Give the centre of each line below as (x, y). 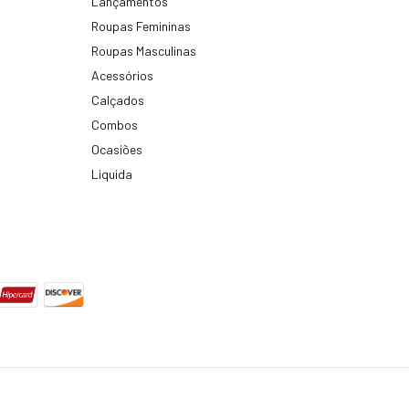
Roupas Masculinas (144, 51)
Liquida (112, 174)
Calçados (118, 100)
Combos (115, 125)
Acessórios (122, 76)
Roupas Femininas (141, 26)
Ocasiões (117, 150)
